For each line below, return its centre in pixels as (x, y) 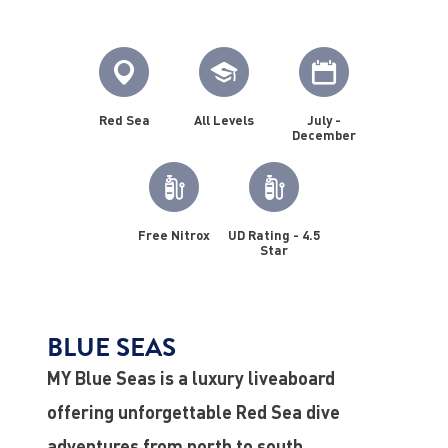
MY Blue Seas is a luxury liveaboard (190, 377)
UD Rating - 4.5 (274, 234)
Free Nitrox (174, 234)
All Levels (224, 119)
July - (324, 119)
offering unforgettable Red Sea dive (193, 411)
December (324, 134)
